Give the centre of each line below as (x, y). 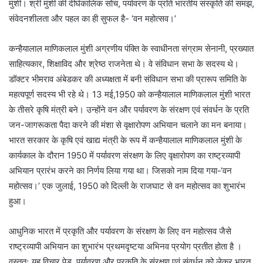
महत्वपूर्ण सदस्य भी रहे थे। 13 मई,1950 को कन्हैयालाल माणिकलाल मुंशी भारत (129, 94)
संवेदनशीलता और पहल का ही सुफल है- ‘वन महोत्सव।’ (92, 18)
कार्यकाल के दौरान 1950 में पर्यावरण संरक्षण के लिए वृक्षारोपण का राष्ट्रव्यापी (124, 155)
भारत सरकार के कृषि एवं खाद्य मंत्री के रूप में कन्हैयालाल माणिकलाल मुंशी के (125, 140)
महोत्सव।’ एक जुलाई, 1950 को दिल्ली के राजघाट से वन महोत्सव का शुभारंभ (127, 186)
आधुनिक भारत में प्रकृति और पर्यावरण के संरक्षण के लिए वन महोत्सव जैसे (120, 231)
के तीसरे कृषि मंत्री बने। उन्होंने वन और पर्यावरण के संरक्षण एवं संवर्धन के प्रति (129, 109)
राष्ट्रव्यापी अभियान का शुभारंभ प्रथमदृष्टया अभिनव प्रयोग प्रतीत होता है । (125, 246)
